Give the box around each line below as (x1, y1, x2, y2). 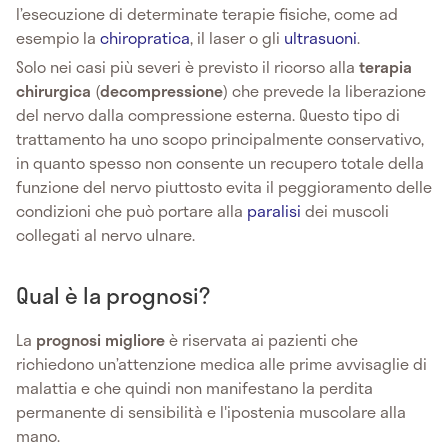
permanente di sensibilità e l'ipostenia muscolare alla (16, 398, 406, 424)
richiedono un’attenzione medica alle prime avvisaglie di (16, 350, 427, 376)
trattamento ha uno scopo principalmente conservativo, (16, 125, 424, 151)
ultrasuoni (284, 24, 357, 50)
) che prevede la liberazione (223, 77, 426, 103)
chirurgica (16, 77, 95, 103)
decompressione (100, 77, 223, 103)
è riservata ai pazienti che (165, 326, 358, 352)
